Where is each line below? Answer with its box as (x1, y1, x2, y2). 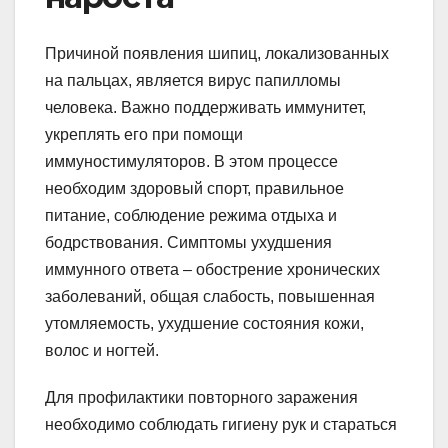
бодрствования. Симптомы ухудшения (45, 233, 332, 251)
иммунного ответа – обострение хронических (45, 260, 380, 278)
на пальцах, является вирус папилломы (45, 71, 341, 89)
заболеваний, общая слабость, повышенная (45, 287, 375, 305)
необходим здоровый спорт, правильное (45, 179, 344, 197)
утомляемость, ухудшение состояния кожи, (45, 314, 364, 332)
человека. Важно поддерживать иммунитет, (45, 98, 366, 116)
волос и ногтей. (45, 341, 159, 359)
